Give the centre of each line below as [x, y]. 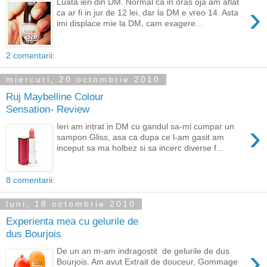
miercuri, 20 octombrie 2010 [83, 80]
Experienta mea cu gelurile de [72, 221]
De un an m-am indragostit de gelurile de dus [143, 251]
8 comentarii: [30, 180]
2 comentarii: [30, 55]
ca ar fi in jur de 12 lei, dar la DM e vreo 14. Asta [148, 12]
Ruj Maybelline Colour [55, 97]
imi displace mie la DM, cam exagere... [130, 23]
